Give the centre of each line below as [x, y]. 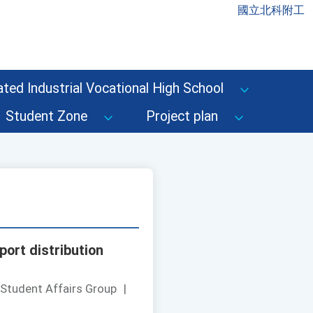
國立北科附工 [271, 10]
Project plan [182, 116]
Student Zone [46, 116]
